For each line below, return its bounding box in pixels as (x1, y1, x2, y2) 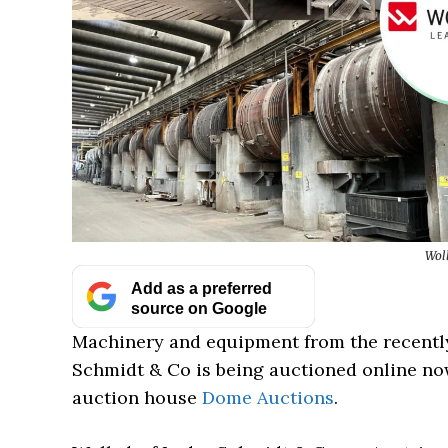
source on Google (130, 298, 267, 317)
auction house (72, 386, 202, 409)
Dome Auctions (202, 386, 334, 409)
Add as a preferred (130, 278, 272, 297)
